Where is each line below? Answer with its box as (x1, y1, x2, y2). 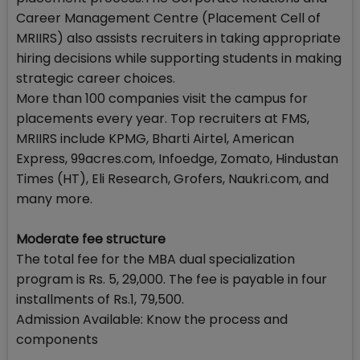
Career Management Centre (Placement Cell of (16, 9, 321, 28)
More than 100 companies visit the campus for (16, 89, 308, 108)
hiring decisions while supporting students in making (16, 49, 342, 68)
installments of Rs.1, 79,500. (16, 290, 184, 309)
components (16, 330, 98, 350)
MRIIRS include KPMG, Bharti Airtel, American (16, 129, 294, 149)
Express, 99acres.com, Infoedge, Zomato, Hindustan (16, 149, 338, 169)
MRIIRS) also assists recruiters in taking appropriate (16, 29, 341, 48)
